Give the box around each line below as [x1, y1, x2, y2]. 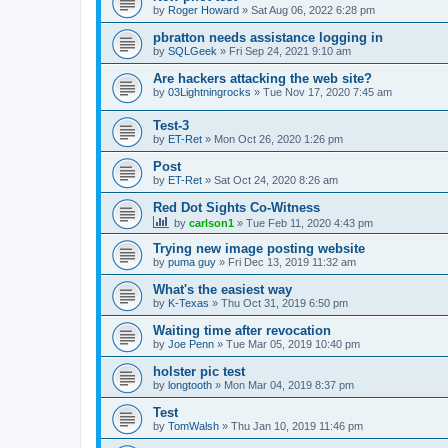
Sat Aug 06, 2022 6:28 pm [251, 4, 375, 16]
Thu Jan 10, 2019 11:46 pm [231, 419, 363, 432]
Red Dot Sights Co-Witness [153, 199, 320, 215]
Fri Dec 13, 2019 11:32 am [228, 255, 356, 268]
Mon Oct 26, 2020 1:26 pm [214, 132, 343, 145]
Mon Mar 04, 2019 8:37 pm [224, 378, 354, 391]
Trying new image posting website [153, 240, 365, 256]
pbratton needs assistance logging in [153, 30, 383, 45]
